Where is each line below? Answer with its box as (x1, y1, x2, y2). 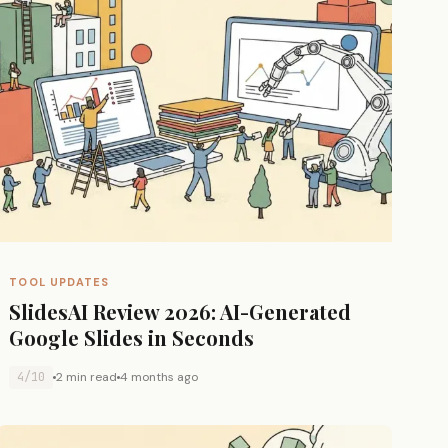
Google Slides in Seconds (9, 323, 255, 351)
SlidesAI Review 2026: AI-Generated (9, 297, 352, 325)
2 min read (56, 368, 118, 385)
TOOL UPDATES (9, 274, 110, 289)
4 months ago (120, 368, 199, 385)
